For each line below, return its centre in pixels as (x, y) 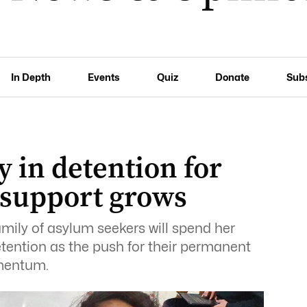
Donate (232, 77)
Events (104, 77)
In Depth (31, 77)
